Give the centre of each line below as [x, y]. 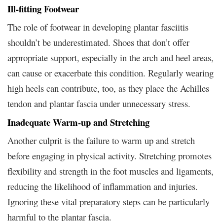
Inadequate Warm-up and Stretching [78, 122]
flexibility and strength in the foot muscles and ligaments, [110, 171]
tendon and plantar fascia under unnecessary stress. [99, 103]
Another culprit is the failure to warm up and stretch [101, 140]
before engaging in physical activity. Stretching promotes [110, 155]
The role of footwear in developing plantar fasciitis [98, 27]
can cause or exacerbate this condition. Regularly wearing [110, 73]
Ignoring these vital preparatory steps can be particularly [109, 201]
